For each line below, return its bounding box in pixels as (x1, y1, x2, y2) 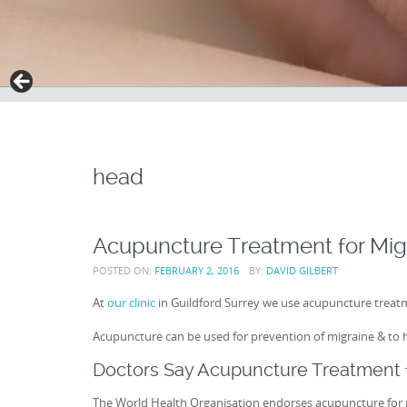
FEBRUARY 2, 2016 (154, 263, 239, 277)
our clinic (107, 294, 155, 312)
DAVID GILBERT (265, 263, 338, 277)
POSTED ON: (93, 263, 154, 277)
